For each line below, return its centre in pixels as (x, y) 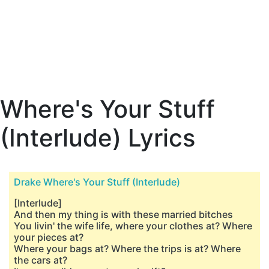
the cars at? (41, 260)
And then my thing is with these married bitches (123, 214)
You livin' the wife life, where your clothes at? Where (133, 226)
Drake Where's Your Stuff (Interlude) (97, 182)
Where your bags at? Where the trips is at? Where (127, 249)
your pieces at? (49, 237)
